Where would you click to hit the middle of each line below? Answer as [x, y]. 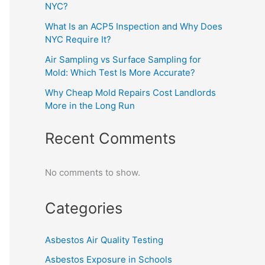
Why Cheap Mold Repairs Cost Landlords [130, 92]
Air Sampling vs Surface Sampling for [123, 59]
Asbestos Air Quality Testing [104, 240]
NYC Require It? [78, 39]
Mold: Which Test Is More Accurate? [120, 72]
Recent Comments [110, 138]
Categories [84, 208]
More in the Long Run [90, 105]
